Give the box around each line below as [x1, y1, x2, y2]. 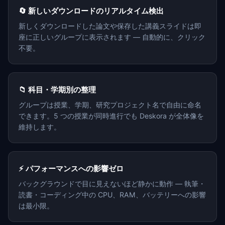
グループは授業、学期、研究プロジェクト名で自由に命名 [19, 100, 201, 109]
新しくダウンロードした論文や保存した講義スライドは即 [19, 22, 201, 31]
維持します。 [19, 123, 61, 132]
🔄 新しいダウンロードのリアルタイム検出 [19, 6, 164, 16]
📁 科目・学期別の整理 [19, 85, 96, 95]
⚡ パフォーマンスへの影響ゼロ [19, 164, 124, 174]
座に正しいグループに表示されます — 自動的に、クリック [19, 33, 205, 42]
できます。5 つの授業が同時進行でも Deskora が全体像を [19, 111, 204, 121]
